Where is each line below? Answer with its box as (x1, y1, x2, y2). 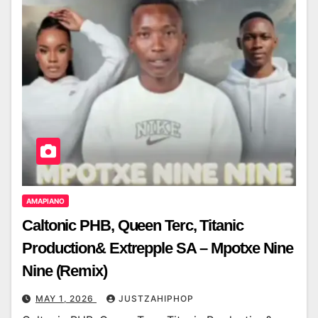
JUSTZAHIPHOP (119, 293, 194, 305)
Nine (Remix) (22, 262, 107, 280)
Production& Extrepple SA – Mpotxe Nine (22, 239, 294, 258)
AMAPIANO (26, 197, 65, 206)
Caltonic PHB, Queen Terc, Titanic (22, 216, 243, 235)
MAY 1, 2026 (35, 293, 97, 305)
